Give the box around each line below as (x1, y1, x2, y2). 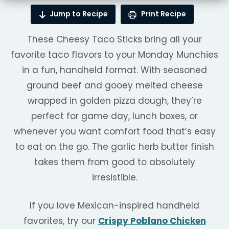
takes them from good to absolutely (34, 155, 195, 168)
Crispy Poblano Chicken (98, 214, 206, 227)
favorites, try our (23, 214, 98, 227)
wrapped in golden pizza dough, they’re (27, 94, 202, 107)
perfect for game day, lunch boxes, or (31, 109, 198, 122)
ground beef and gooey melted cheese (26, 79, 203, 91)
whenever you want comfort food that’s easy (13, 125, 216, 138)
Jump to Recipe (49, 9, 108, 19)
